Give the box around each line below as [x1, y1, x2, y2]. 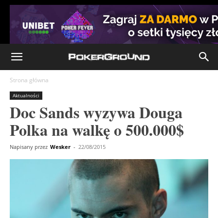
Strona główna [10, 76, 49, 84]
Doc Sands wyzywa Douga [10, 101, 182, 124]
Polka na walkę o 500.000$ [10, 118, 184, 141]
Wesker [50, 143, 71, 150]
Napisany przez [10, 143, 48, 150]
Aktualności [13, 92, 39, 99]
